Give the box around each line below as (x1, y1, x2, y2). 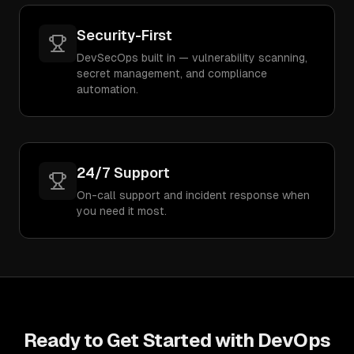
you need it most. (77, 205, 167, 217)
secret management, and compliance (77, 67, 267, 80)
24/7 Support (77, 164, 170, 181)
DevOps (258, 330, 331, 351)
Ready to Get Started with (23, 330, 258, 351)
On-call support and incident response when (77, 189, 310, 201)
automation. (77, 83, 138, 96)
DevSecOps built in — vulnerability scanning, (77, 51, 307, 64)
